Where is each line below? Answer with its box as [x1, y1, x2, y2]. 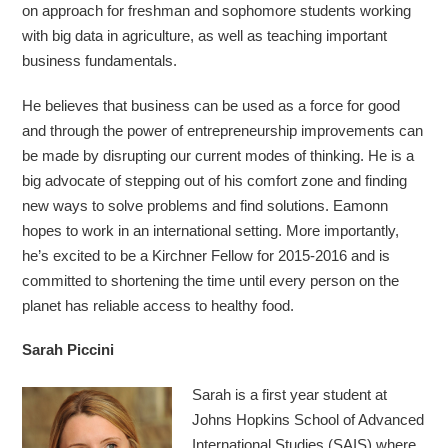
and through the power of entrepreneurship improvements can [22, 121, 424, 139]
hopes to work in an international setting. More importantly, [22, 221, 400, 239]
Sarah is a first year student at [192, 385, 388, 403]
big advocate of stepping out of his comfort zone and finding [22, 171, 408, 189]
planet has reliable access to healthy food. [22, 296, 295, 314]
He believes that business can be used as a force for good [22, 96, 401, 114]
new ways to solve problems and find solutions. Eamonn [22, 196, 389, 214]
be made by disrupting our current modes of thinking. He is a [22, 146, 415, 164]
